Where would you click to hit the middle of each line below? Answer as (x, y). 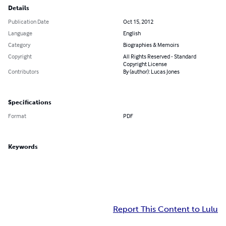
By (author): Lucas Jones (151, 72)
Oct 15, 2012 (138, 22)
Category (19, 45)
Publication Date (29, 22)
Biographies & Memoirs (151, 45)
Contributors (23, 72)
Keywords (23, 147)
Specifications (30, 103)
